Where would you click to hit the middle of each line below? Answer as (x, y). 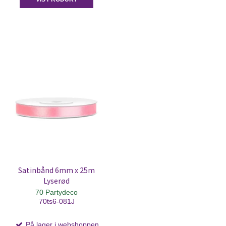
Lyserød (56, 181)
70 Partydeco (56, 192)
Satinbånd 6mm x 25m (56, 170)
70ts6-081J (56, 201)
